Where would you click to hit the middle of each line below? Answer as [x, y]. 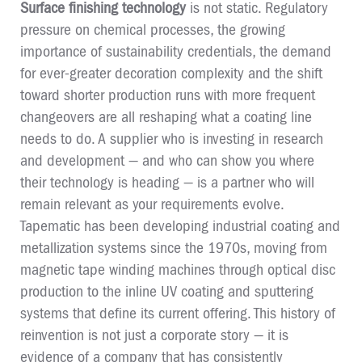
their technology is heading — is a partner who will [167, 182]
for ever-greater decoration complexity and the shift [171, 73]
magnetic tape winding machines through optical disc [178, 269]
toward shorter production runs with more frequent [168, 95]
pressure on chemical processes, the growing [153, 29]
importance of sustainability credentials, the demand [176, 51]
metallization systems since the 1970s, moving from [174, 248]
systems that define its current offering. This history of [178, 313]
